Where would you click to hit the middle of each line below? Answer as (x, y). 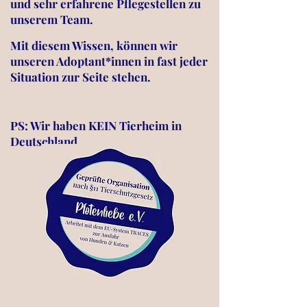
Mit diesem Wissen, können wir (94, 45)
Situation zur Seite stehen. (82, 77)
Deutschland (44, 141)
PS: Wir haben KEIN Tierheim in (96, 125)
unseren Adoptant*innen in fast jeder (109, 61)
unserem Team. (52, 19)
